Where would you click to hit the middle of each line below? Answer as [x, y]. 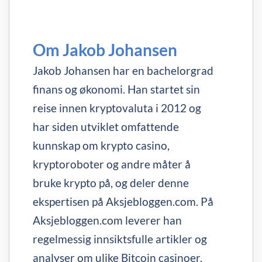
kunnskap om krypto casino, [101, 145]
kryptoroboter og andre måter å [112, 164]
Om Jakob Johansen [105, 50]
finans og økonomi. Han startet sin [116, 89]
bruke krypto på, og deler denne [111, 183]
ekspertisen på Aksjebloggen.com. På [123, 201]
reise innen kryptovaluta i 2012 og [117, 108]
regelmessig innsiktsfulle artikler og [120, 239]
